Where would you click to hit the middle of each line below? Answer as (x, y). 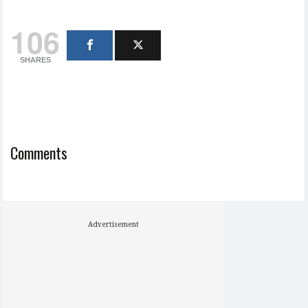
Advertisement (114, 225)
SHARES (35, 60)
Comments (39, 153)
